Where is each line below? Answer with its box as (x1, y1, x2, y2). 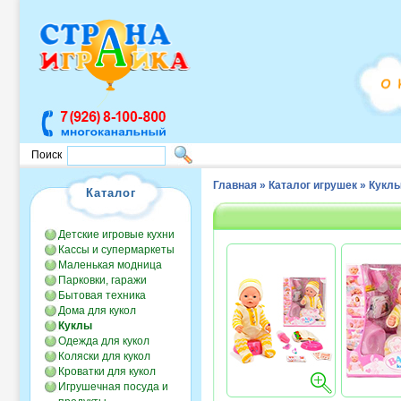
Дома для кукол (58, 304, 136, 317)
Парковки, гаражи (58, 274, 147, 286)
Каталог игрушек (269, 179, 357, 192)
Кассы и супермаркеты (58, 243, 175, 256)
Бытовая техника (58, 289, 146, 302)
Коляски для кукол (58, 350, 150, 363)
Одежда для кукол (58, 335, 149, 347)
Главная (213, 179, 257, 192)
